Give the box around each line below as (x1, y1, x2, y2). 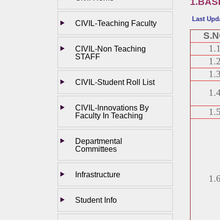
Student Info (75, 195, 117, 205)
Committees (75, 144, 117, 154)
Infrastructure (75, 170, 120, 179)
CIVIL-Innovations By (75, 103, 149, 112)
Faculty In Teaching (75, 111, 143, 120)
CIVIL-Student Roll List (75, 78, 155, 87)
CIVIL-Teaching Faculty (75, 19, 157, 28)
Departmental (75, 137, 122, 146)
